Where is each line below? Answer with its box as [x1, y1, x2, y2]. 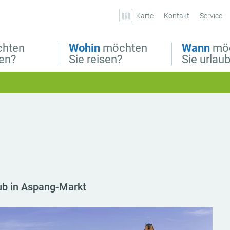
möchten [100, 42, 147, 54]
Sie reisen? [69, 53, 122, 66]
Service [200, 12, 222, 20]
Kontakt [164, 12, 189, 20]
